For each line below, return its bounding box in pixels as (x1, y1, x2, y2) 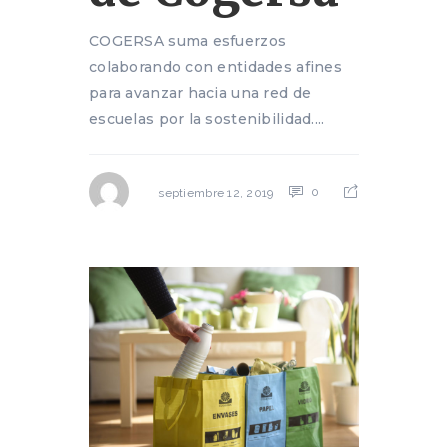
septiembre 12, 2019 (158, 185, 274, 200)
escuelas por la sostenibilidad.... (89, 110, 325, 129)
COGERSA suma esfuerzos (89, 32, 287, 51)
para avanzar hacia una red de (89, 84, 312, 103)
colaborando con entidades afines (89, 58, 342, 77)
